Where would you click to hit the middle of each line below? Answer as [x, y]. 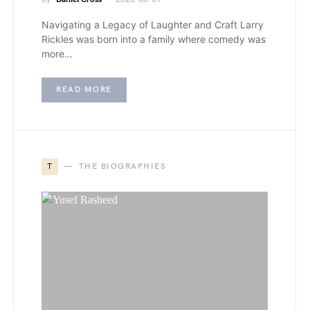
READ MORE [84, 89]
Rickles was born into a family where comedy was [154, 39]
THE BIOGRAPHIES [122, 166]
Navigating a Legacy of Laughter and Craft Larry [153, 24]
